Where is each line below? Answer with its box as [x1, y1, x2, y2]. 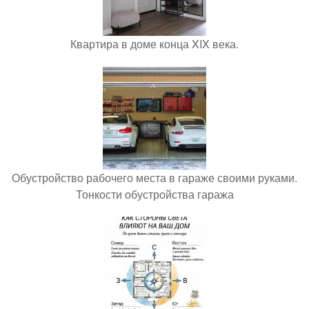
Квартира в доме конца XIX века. [70, 35, 239, 52]
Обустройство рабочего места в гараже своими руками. [12, 169, 297, 186]
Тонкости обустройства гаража [75, 186, 234, 202]
